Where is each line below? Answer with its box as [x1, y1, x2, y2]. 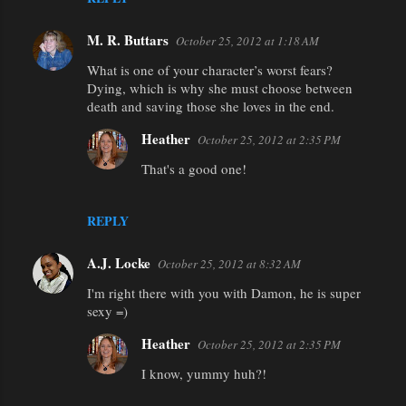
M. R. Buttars [87, 29, 169, 50]
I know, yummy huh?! [141, 363, 266, 382]
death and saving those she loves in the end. [87, 96, 334, 115]
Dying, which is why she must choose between [87, 78, 353, 97]
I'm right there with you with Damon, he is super [87, 283, 361, 302]
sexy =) [87, 301, 128, 320]
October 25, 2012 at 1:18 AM [176, 32, 319, 49]
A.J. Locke [87, 252, 150, 273]
